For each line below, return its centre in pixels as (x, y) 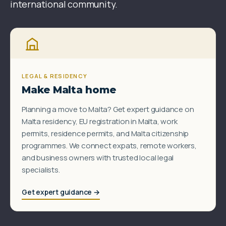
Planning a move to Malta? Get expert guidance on (108, 109)
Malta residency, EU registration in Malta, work (100, 122)
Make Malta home (69, 90)
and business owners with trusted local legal (98, 158)
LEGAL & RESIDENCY (55, 76)
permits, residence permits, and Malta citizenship (105, 134)
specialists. (41, 170)
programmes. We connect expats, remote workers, (109, 146)
